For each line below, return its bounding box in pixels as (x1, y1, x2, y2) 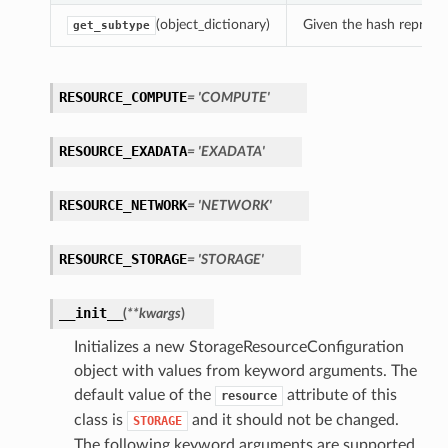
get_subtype (72, 19, 150, 33)
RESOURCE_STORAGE (58, 251, 187, 268)
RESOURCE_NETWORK (58, 197, 187, 214)
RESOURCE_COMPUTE (58, 89, 187, 106)
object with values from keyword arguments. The (73, 363, 417, 380)
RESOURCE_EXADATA (58, 143, 187, 160)
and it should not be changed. (187, 412, 399, 429)
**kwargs (126, 306, 181, 322)
